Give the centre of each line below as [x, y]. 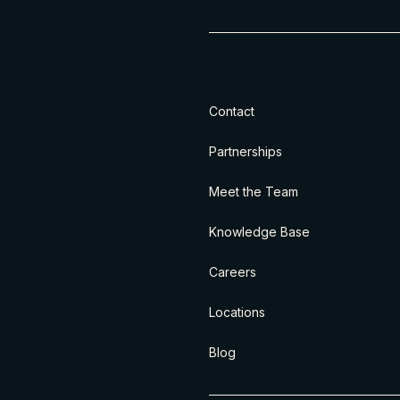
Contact [232, 111]
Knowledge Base [259, 232]
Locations [237, 312]
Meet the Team [254, 192]
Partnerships [246, 151]
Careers [233, 272]
